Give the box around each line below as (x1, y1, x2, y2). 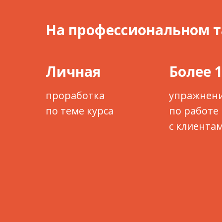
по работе (169, 104, 219, 117)
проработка (46, 89, 105, 102)
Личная (46, 62, 101, 81)
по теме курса (46, 104, 113, 117)
